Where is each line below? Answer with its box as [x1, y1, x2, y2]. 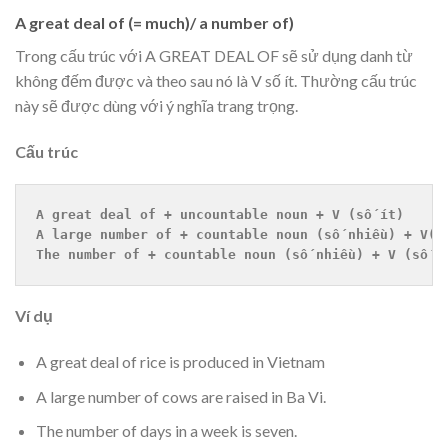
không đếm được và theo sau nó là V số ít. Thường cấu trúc [15, 70, 417, 90]
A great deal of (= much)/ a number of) [15, 12, 294, 32]
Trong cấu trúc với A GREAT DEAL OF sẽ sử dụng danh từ [15, 45, 413, 65]
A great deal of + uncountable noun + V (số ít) [36, 207, 404, 223]
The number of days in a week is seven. [35, 421, 297, 441]
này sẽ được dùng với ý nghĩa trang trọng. [15, 95, 298, 115]
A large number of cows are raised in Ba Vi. [35, 386, 326, 406]
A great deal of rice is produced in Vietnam [35, 352, 325, 372]
